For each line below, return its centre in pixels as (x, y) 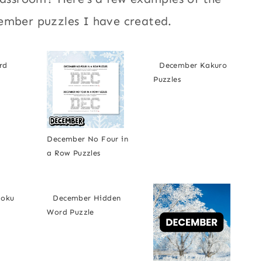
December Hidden (87, 198)
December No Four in (88, 139)
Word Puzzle (70, 212)
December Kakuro (193, 65)
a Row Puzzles (74, 153)
